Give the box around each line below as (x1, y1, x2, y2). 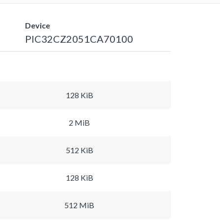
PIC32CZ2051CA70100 (25, 32, 133, 45)
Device (25, 20, 50, 30)
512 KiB (65, 145, 93, 155)
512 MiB (64, 200, 94, 210)
